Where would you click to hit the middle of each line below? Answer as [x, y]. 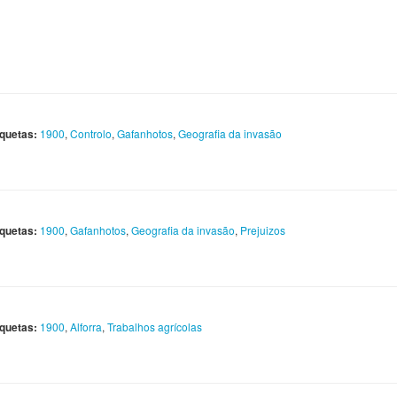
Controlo [91, 134]
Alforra [86, 327]
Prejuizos [263, 230]
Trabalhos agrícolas [155, 327]
